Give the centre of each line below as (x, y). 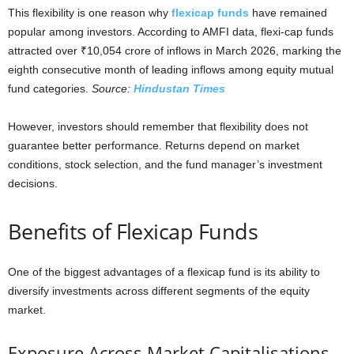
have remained (288, 12)
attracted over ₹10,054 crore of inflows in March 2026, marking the (175, 50)
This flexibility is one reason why (90, 12)
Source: (113, 88)
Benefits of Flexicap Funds (133, 231)
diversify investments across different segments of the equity (159, 290)
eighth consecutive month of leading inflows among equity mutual (171, 69)
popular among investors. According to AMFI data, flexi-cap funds (171, 31)
